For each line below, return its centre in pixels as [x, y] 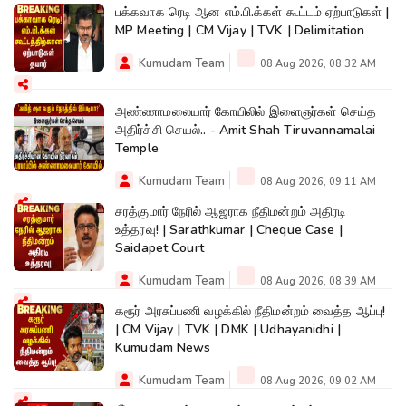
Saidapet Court [159, 247]
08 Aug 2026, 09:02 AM [317, 381]
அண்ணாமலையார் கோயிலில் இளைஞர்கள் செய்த [246, 111]
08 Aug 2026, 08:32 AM [317, 63]
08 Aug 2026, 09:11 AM [317, 181]
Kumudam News [163, 347]
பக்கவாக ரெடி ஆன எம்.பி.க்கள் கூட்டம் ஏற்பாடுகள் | [252, 12]
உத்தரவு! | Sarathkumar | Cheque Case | [229, 229]
